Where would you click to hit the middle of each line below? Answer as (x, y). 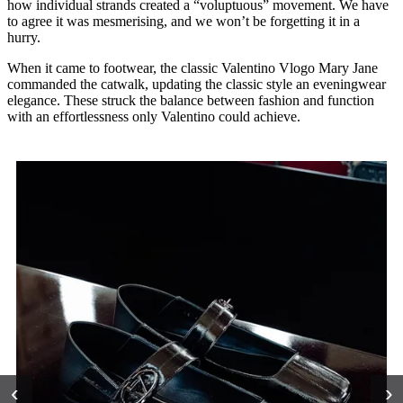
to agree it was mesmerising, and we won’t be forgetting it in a (184, 22)
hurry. (27, 38)
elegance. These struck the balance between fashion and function (191, 101)
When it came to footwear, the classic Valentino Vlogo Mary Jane (193, 68)
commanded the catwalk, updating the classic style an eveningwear (197, 85)
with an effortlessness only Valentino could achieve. (154, 117)
